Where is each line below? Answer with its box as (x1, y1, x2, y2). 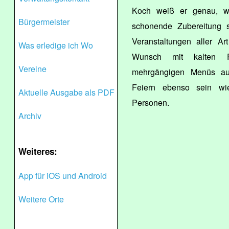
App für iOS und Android (18, 170, 107, 181)
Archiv (18, 110, 41, 122)
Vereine (18, 63, 47, 75)
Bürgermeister (18, 16, 70, 28)
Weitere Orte (18, 193, 64, 205)
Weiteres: (18, 145, 57, 157)
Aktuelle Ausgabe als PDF (18, 86, 114, 98)
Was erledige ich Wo (18, 39, 93, 51)
